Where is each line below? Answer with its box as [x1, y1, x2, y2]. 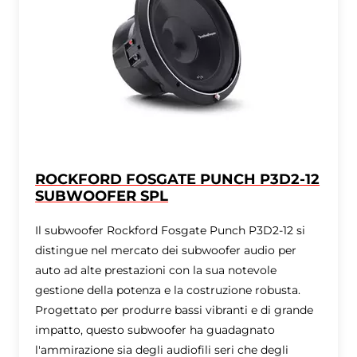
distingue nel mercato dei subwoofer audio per [35, 243, 297, 257]
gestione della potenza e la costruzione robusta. [35, 283, 301, 297]
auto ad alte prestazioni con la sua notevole [35, 263, 277, 277]
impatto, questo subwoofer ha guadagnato [35, 323, 276, 337]
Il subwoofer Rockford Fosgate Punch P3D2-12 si [35, 223, 306, 237]
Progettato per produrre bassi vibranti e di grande [35, 303, 314, 317]
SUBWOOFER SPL [35, 187, 169, 205]
